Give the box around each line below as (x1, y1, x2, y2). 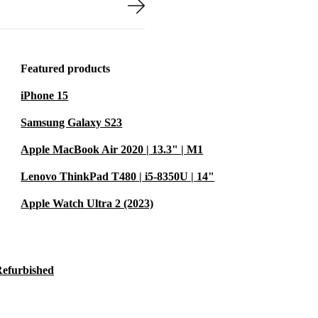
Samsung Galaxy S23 (21, 116, 123, 129)
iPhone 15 (21, 89, 69, 102)
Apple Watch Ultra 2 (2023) (21, 197, 154, 210)
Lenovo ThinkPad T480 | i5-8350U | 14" (21, 170, 215, 183)
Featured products (21, 62, 111, 75)
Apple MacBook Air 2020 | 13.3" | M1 (21, 143, 204, 156)
